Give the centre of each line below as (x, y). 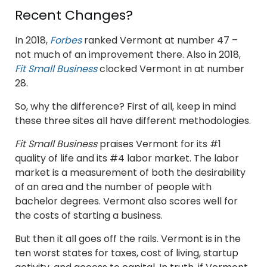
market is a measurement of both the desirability (130, 173)
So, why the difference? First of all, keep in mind (125, 107)
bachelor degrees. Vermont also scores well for (126, 201)
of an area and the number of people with (113, 187)
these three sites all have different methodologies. (133, 121)
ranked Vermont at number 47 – (160, 41)
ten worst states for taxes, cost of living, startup (127, 253)
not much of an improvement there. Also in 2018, (128, 55)
